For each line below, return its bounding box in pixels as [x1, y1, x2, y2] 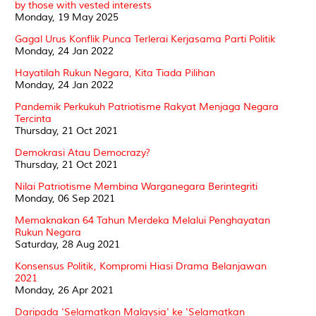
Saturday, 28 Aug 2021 [15, 238, 120, 250]
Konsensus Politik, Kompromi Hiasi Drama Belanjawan [15, 260, 267, 272]
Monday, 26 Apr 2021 [15, 284, 114, 296]
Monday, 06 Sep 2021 [15, 192, 115, 205]
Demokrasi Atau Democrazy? [15, 146, 150, 159]
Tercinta [15, 112, 51, 125]
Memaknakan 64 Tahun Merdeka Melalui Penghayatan [15, 214, 270, 226]
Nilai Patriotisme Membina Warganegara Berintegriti [15, 180, 257, 193]
